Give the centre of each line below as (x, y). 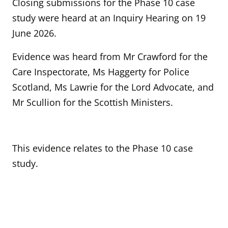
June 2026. (36, 33)
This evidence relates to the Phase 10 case (103, 148)
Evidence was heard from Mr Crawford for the (110, 57)
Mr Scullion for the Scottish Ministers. (93, 103)
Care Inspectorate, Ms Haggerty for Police (101, 72)
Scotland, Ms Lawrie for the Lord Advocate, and (113, 87)
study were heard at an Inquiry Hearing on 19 (109, 18)
